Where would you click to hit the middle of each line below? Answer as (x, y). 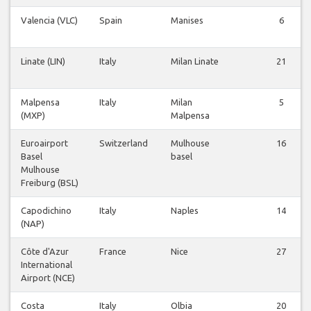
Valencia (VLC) (49, 20)
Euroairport (44, 143)
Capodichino (46, 211)
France (113, 252)
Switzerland (124, 143)
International (47, 265)
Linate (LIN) (43, 61)
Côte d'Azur (45, 252)
